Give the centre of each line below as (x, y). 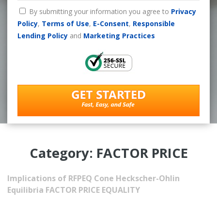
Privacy (183, 11)
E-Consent (111, 23)
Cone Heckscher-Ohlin (137, 178)
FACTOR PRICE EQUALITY (93, 190)
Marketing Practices (119, 35)
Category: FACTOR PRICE (108, 153)
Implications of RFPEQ (50, 178)
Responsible (154, 23)
